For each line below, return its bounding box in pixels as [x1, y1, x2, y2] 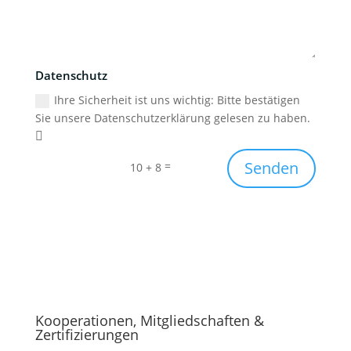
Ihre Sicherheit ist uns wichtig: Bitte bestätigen [54, 92, 301, 107]
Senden [244, 157, 299, 179]
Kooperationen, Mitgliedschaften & [34, 311, 264, 331]
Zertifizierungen [34, 325, 139, 345]
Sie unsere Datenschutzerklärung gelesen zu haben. [35, 110, 311, 125]
